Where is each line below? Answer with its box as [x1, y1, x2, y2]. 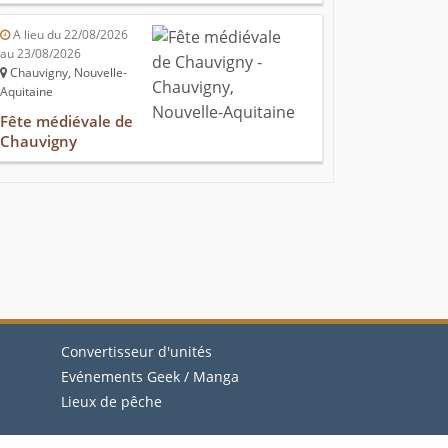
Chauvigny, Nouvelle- [7, 64, 127, 82]
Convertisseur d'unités [61, 342, 212, 362]
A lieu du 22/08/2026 [10, 26, 128, 44]
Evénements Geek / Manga [61, 367, 239, 387]
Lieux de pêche [61, 392, 162, 412]
